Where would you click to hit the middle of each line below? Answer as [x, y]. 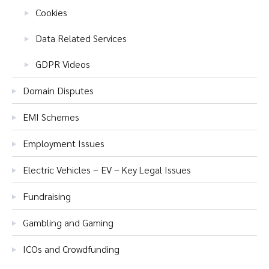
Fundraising [47, 196]
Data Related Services [81, 38]
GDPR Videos [63, 64]
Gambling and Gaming [68, 222]
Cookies [51, 12]
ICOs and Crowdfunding [71, 249]
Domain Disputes [58, 90]
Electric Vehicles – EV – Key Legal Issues [107, 170]
